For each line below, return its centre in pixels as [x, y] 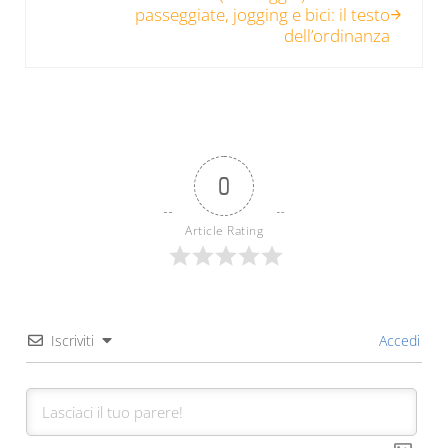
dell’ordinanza [337, 35]
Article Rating [224, 230]
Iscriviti [72, 340]
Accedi [398, 340]
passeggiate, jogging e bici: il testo [263, 14]
